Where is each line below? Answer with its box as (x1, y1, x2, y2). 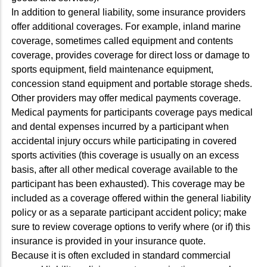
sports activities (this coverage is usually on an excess (11, 150, 239, 160)
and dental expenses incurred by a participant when (11, 121, 229, 132)
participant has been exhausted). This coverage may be (11, 178, 245, 189)
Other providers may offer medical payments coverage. (11, 92, 241, 103)
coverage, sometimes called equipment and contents (11, 35, 233, 46)
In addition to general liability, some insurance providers (11, 7, 246, 17)
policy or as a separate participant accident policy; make (11, 207, 247, 218)
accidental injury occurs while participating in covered (11, 135, 237, 146)
